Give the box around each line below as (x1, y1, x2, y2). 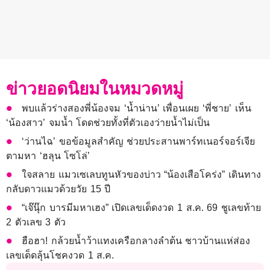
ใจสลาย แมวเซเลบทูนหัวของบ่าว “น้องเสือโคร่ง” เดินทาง (22, 169, 262, 180)
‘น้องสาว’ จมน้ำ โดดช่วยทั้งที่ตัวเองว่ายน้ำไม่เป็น (6, 118, 210, 128)
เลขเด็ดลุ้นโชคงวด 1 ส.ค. (6, 250, 115, 261)
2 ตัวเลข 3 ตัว (6, 217, 66, 228)
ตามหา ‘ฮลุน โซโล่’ (6, 151, 93, 162)
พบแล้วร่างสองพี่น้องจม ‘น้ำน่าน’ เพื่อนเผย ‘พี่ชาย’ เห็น (22, 103, 251, 114)
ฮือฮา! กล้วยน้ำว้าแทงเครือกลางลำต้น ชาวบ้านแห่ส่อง (22, 236, 251, 246)
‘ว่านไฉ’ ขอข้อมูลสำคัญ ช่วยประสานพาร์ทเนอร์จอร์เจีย (22, 136, 256, 147)
